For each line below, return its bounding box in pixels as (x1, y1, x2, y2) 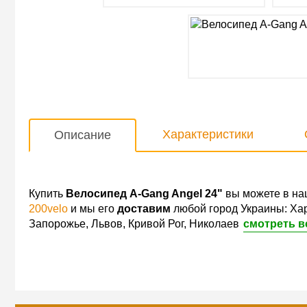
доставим (117, 203, 171, 214)
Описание (54, 128, 111, 142)
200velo (29, 203, 68, 214)
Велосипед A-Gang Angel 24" (66, 188, 223, 199)
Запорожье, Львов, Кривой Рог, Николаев (29, 218, 239, 230)
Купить (29, 188, 66, 199)
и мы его (68, 203, 117, 214)
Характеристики (162, 127, 254, 141)
